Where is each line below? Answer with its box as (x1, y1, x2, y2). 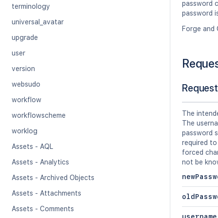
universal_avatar (12, 18, 64, 26)
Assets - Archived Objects (12, 174, 94, 182)
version (12, 65, 35, 73)
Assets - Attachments (12, 189, 81, 197)
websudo (12, 80, 40, 88)
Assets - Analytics (12, 158, 69, 166)
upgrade (12, 34, 38, 41)
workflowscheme (12, 111, 66, 119)
